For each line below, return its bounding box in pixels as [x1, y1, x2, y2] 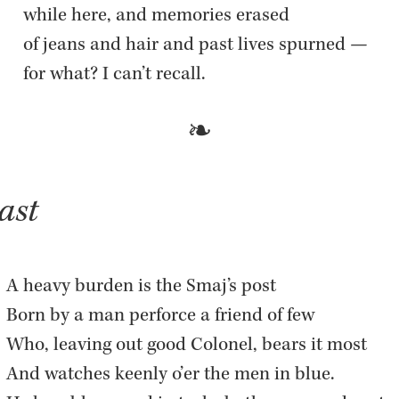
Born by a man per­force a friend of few [5, 307, 323, 328]
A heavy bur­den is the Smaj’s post [5, 278, 285, 298]
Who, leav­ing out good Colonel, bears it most [5, 337, 376, 357]
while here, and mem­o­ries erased [22, 6, 298, 27]
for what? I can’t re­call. [22, 65, 206, 85]
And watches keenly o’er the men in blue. [5, 366, 344, 387]
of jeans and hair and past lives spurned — [22, 36, 377, 56]
